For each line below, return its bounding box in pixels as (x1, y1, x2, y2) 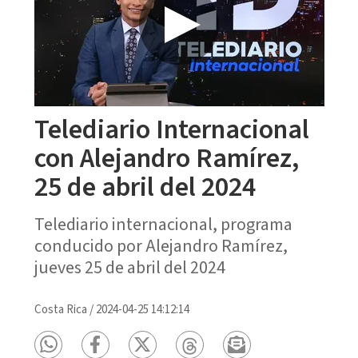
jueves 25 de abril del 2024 (34, 254, 225, 280)
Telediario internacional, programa (34, 211, 292, 237)
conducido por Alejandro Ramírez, (34, 233, 288, 259)
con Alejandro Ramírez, (34, 138, 299, 178)
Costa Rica (34, 300, 87, 318)
